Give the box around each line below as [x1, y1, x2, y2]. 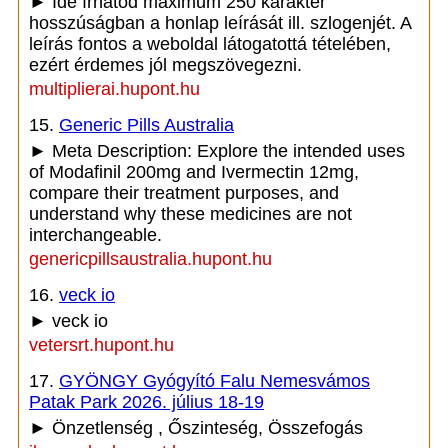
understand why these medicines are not [29, 204, 352, 224]
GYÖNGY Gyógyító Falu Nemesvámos [59, 371, 370, 391]
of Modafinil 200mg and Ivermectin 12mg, [29, 162, 359, 182]
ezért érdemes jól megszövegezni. [29, 55, 302, 75]
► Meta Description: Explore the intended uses [29, 141, 405, 161]
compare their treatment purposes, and [29, 183, 339, 203]
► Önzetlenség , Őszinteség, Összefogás [29, 418, 363, 438]
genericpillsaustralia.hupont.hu [29, 249, 272, 269]
